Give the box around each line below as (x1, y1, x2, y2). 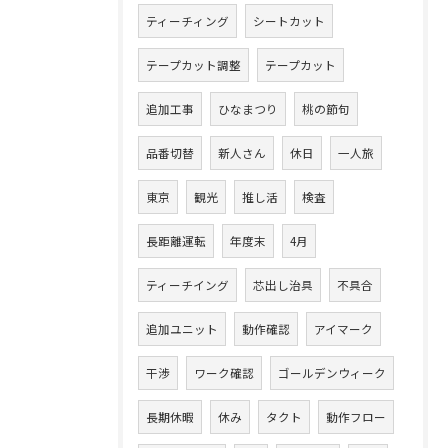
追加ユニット (146, 321, 218, 337)
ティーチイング (146, 277, 229, 293)
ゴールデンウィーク (278, 365, 386, 381)
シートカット (253, 13, 325, 29)
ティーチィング (146, 13, 229, 29)
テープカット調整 (146, 57, 241, 73)
